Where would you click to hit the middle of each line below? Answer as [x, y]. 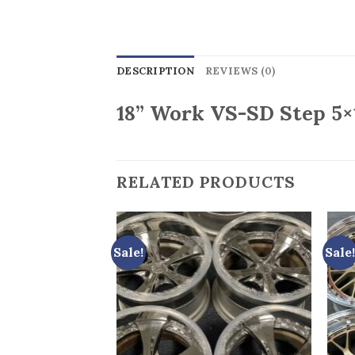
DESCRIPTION [155, 71]
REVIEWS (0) [240, 71]
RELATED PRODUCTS [206, 182]
